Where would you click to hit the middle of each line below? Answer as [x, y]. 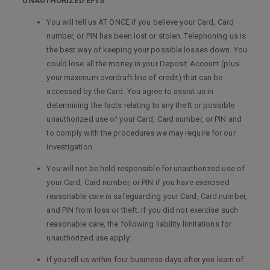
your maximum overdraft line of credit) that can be [135, 77]
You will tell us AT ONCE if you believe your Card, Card [140, 22]
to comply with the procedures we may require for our [141, 133]
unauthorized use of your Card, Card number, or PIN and [144, 119]
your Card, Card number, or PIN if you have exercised [138, 182]
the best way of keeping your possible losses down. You [147, 50]
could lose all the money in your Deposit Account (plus [143, 64]
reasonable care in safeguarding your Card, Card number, [147, 196]
